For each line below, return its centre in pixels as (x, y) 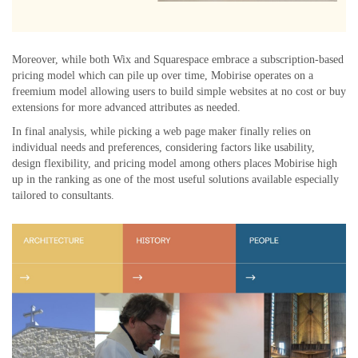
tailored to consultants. (63, 195)
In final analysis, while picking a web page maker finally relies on (161, 131)
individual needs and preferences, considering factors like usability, (163, 147)
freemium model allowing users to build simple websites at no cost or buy (179, 91)
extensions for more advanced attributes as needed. (126, 107)
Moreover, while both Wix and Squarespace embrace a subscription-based (178, 59)
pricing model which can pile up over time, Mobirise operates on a (163, 75)
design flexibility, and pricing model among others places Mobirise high (175, 163)
